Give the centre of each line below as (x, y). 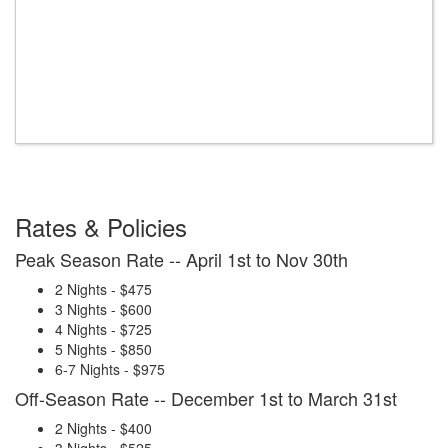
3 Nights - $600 (103, 308)
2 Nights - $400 (103, 427)
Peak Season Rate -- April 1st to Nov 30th (181, 258)
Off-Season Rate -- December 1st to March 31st (206, 397)
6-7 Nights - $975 (110, 368)
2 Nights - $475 (103, 288)
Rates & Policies (101, 226)
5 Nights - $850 (103, 348)
